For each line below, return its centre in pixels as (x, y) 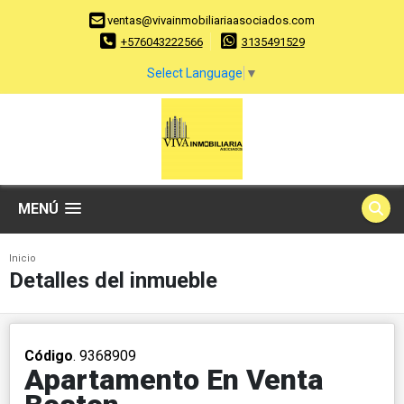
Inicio (23, 258)
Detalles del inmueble (113, 280)
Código (49, 355)
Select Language (195, 73)
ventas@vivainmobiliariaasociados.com (211, 21)
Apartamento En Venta (174, 379)
